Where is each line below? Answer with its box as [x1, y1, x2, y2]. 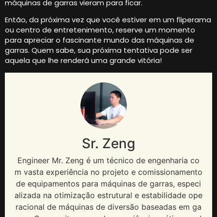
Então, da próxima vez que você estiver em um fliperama [5, 15, 211, 25]
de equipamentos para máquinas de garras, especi [16, 178, 201, 188]
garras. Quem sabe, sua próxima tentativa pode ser [5, 45, 192, 56]
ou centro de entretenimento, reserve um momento [5, 25, 195, 35]
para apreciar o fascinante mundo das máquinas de [5, 35, 194, 46]
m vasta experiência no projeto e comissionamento [15, 167, 202, 177]
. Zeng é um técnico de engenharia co [61, 155, 200, 165]
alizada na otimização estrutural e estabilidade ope [15, 190, 202, 200]
